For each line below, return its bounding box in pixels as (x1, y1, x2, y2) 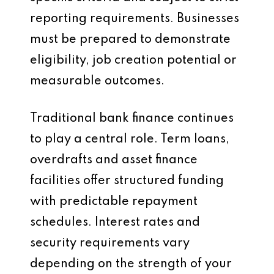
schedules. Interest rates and (30, 217, 200, 229)
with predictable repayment (30, 196, 198, 208)
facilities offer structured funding (30, 175, 224, 187)
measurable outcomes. (30, 75, 165, 87)
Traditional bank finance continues (30, 113, 234, 125)
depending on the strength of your (30, 258, 232, 270)
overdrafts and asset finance (30, 154, 198, 166)
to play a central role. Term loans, (30, 133, 229, 146)
